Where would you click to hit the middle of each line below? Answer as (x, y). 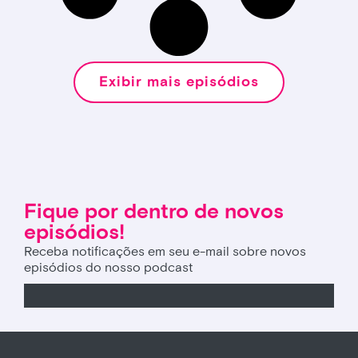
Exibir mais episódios (179, 82)
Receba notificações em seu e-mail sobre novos (165, 251)
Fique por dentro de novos (154, 212)
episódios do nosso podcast (108, 267)
